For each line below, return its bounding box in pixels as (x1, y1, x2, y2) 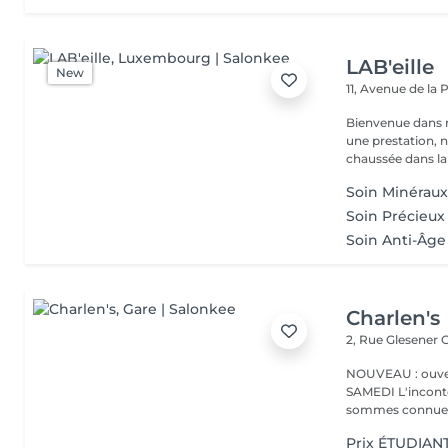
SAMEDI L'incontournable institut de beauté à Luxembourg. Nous (346, 384, 399, 399)
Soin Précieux (346, 207, 446, 225)
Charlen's (346, 306, 441, 330)
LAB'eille (346, 55, 435, 79)
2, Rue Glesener (346, 332, 442, 347)
